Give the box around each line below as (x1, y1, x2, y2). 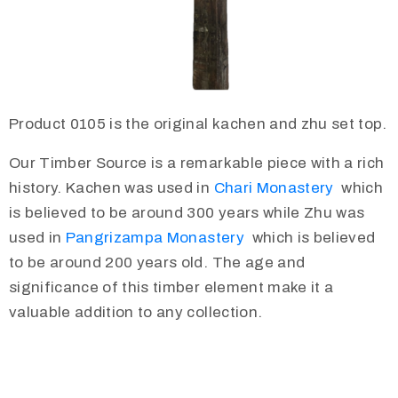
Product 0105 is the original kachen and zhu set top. (9, 115, 387, 133)
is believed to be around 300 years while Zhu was (9, 204, 365, 222)
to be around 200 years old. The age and (9, 254, 306, 272)
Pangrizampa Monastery (65, 229, 249, 247)
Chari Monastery (213, 179, 334, 197)
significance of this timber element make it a (9, 279, 334, 297)
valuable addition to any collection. (9, 304, 263, 322)
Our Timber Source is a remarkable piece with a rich (9, 155, 385, 172)
